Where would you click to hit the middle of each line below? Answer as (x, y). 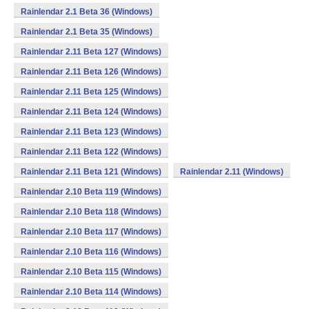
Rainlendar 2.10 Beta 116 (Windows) (91, 252)
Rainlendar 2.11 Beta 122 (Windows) (91, 152)
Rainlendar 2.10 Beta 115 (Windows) (91, 272)
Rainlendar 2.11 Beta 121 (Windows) (91, 172)
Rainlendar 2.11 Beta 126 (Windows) (91, 72)
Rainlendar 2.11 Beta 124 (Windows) (91, 112)
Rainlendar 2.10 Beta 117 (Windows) (91, 232)
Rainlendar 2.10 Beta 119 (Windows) (91, 192)
